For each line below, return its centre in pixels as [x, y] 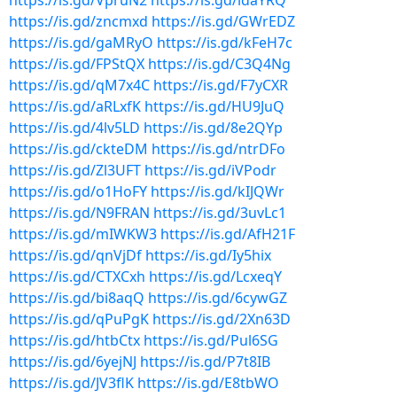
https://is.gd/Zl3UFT [75, 170]
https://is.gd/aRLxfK [75, 106]
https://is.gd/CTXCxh [77, 276]
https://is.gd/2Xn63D [222, 319]
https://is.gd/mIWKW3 [83, 234]
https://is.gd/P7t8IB [205, 362]
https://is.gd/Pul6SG [211, 340]
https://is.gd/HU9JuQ [214, 106]
